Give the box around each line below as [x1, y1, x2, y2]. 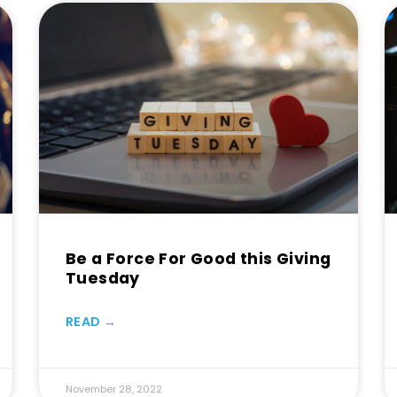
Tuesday [66, 267, 140, 289]
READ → [66, 312, 116, 331]
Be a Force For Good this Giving [66, 247, 331, 269]
